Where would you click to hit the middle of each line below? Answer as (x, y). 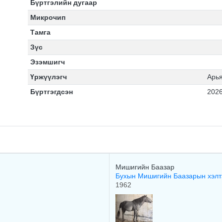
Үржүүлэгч (48, 77)
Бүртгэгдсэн (51, 92)
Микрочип (48, 17)
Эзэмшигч (47, 62)
